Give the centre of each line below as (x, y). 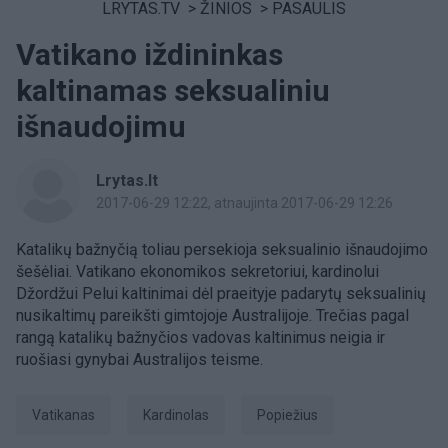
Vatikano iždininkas (149, 54)
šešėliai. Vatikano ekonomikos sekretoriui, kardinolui (197, 271)
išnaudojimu (101, 126)
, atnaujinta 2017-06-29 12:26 (300, 203)
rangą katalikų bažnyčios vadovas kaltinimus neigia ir (200, 337)
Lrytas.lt (127, 180)
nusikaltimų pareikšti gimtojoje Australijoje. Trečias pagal (212, 315)
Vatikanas (68, 415)
